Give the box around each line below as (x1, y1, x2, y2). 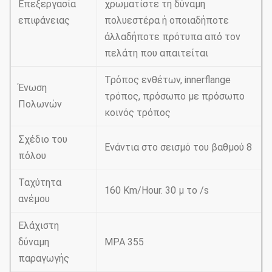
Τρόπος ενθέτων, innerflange (104, 74, 231, 86)
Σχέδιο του (18, 134, 67, 145)
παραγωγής (18, 253, 69, 264)
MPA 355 (104, 236, 144, 248)
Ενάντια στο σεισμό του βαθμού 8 (104, 141, 252, 153)
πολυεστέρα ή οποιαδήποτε (104, 15, 229, 26)
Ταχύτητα (18, 177, 61, 188)
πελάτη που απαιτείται (104, 47, 208, 59)
